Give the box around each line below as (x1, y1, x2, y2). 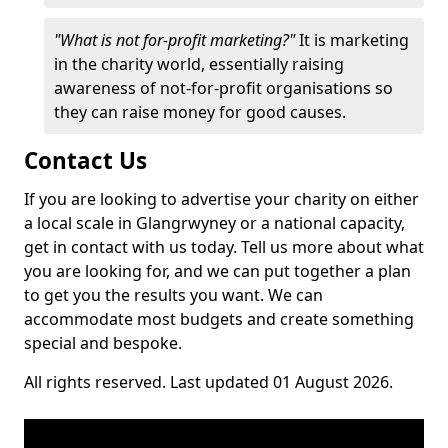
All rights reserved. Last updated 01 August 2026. (24, 371, 393, 393)
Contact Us (24, 145, 147, 176)
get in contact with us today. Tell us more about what (24, 236, 424, 258)
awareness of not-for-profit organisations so (54, 77, 393, 99)
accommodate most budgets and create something (24, 308, 414, 330)
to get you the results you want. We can (24, 284, 323, 306)
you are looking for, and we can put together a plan (24, 260, 411, 282)
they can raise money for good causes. (54, 101, 350, 123)
